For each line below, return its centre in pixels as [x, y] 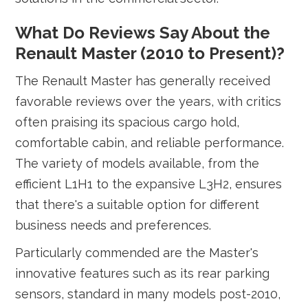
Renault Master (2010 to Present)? [150, 53]
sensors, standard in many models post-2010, [148, 294]
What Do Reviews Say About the [143, 33]
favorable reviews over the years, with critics [148, 101]
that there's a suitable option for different [137, 205]
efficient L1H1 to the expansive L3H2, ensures [149, 184]
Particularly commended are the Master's [137, 253]
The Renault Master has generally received [143, 81]
